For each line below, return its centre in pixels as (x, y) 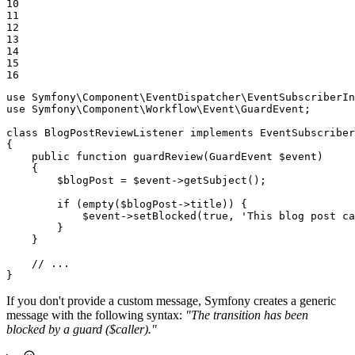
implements (222, 133)
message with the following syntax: (96, 315)
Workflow (171, 109)
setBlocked (165, 216)
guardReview (168, 157)
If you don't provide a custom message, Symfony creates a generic (171, 301)
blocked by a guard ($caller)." (82, 330)
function (101, 157)
